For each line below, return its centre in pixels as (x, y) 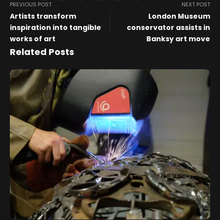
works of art (33, 39)
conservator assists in (168, 28)
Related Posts (42, 52)
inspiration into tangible (55, 28)
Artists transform (43, 16)
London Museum (179, 16)
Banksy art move (178, 39)
